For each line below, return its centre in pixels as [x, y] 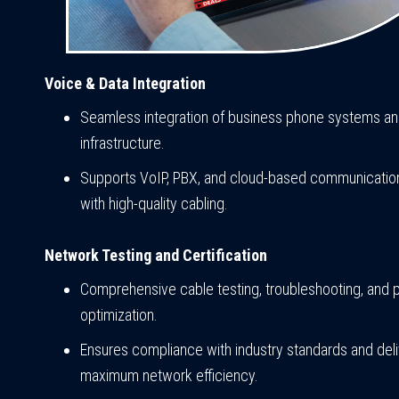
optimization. [119, 315]
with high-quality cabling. [154, 204]
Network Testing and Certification [156, 256]
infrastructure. [122, 143]
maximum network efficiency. [169, 376]
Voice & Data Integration [125, 84]
